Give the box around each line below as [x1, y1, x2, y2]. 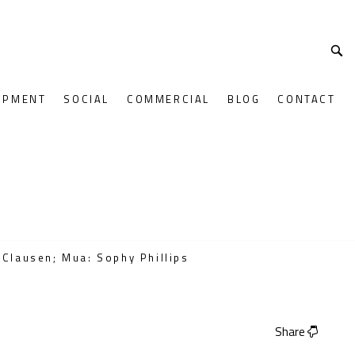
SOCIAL [63, 90, 109, 107]
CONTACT [277, 90, 336, 107]
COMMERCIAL [126, 90, 210, 107]
